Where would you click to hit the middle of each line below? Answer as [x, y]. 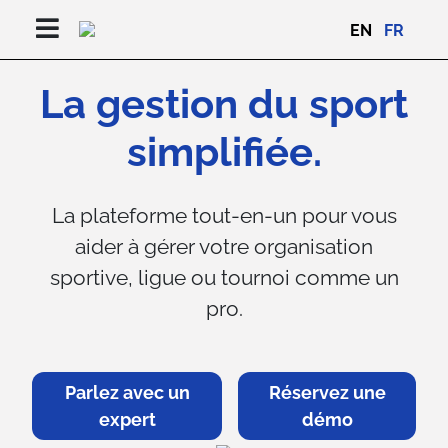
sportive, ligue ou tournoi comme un [224, 277]
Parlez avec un [127, 392]
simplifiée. [224, 151]
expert [127, 419]
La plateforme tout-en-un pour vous [224, 215]
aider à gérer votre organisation [224, 246]
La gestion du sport [224, 103]
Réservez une [327, 392]
